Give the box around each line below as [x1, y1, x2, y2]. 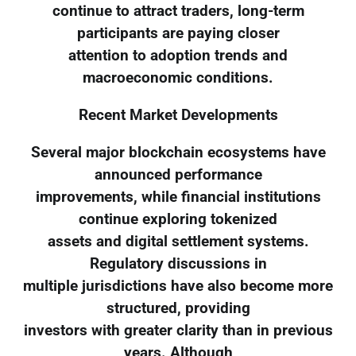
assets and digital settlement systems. [47, 232, 309, 250]
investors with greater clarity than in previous [23, 321, 333, 339]
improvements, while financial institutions [35, 188, 321, 206]
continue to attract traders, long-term [52, 2, 304, 21]
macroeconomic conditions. [83, 69, 273, 87]
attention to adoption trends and [68, 47, 288, 65]
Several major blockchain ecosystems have [30, 143, 326, 161]
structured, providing [106, 299, 250, 317]
